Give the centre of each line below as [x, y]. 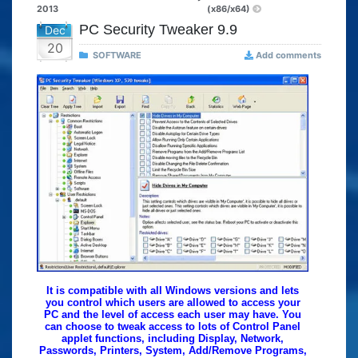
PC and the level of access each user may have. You [173, 315]
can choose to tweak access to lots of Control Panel [173, 327]
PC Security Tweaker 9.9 [158, 30]
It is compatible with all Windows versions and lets [173, 291]
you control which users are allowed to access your [173, 303]
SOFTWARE [117, 56]
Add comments [288, 56]
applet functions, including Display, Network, [173, 339]
